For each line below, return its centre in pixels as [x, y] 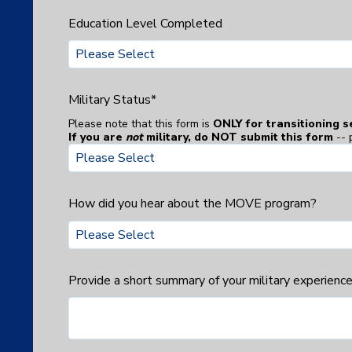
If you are [97, 137]
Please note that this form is [141, 123]
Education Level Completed [145, 23]
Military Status [110, 100]
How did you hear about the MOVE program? [192, 203]
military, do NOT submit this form [241, 137]
